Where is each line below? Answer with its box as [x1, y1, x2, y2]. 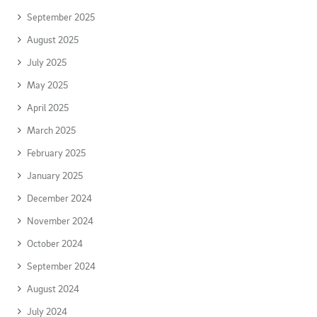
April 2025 [27, 101, 69, 113]
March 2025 [27, 124, 76, 136]
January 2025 [27, 169, 83, 181]
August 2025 [27, 33, 79, 45]
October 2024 [27, 237, 83, 249]
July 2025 [27, 56, 67, 68]
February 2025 [27, 146, 86, 158]
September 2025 [27, 11, 95, 23]
